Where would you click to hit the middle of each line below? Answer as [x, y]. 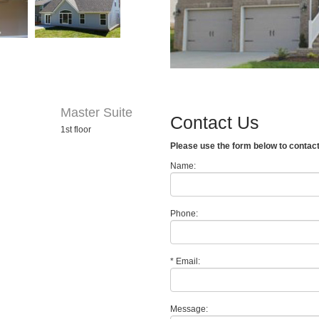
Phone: [184, 214]
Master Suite [97, 113]
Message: [189, 309]
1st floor [76, 130]
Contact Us [215, 122]
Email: [187, 261]
